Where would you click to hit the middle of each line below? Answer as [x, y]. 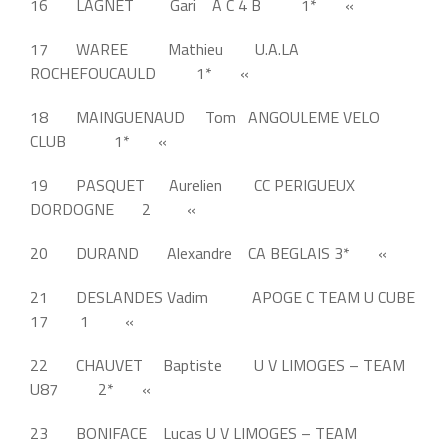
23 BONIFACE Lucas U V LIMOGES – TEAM [193, 432]
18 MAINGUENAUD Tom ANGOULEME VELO [205, 116]
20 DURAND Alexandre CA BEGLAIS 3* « [210, 252]
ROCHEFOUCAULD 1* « [141, 72]
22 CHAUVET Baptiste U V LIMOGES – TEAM [217, 364]
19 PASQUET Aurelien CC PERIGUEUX [192, 184]
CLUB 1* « [100, 140]
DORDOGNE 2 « [115, 208]
